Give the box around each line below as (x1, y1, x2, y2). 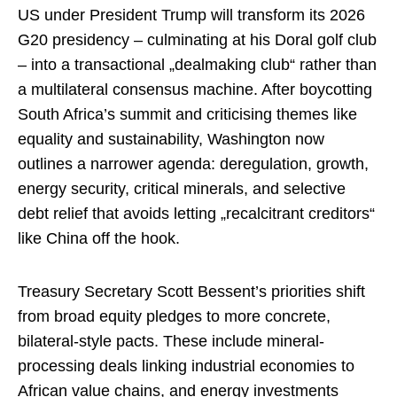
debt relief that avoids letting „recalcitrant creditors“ (18, 205, 375, 223)
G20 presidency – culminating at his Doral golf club (18, 31, 377, 50)
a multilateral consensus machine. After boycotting (18, 81, 372, 99)
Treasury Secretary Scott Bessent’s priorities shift (18, 282, 365, 300)
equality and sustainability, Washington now (18, 130, 324, 149)
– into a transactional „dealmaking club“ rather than (18, 56, 377, 74)
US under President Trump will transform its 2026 (18, 6, 365, 25)
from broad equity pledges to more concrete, (18, 307, 331, 325)
